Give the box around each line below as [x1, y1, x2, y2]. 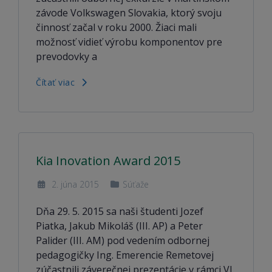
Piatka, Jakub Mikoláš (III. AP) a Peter [36, 219, 203, 233]
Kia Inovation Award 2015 [36, 152, 180, 169]
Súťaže [123, 178, 149, 190]
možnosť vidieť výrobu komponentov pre [36, 35, 222, 49]
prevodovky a [36, 50, 97, 63]
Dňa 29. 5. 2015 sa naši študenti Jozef [36, 205, 203, 218]
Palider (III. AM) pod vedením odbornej [36, 234, 209, 247]
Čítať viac [36, 76, 78, 88]
